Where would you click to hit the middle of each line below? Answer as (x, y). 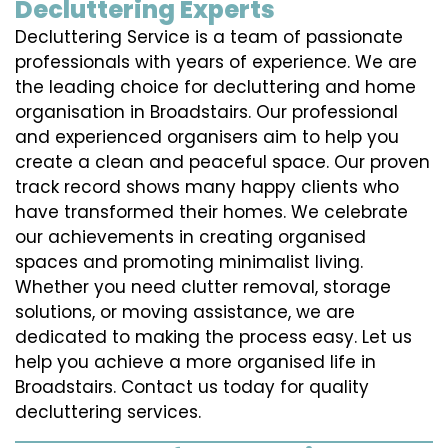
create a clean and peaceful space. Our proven (222, 162)
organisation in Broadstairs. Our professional (206, 112)
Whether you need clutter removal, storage (203, 287)
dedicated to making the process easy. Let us (213, 337)
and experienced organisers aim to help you (207, 137)
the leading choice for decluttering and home (215, 87)
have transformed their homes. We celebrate (211, 212)
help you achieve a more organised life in (195, 362)
